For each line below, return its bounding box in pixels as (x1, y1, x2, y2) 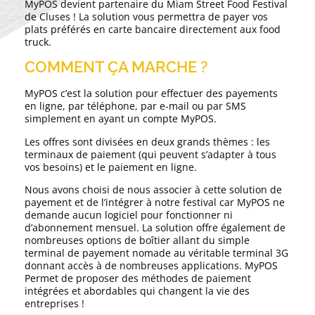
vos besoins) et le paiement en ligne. (25, 160, 197, 174)
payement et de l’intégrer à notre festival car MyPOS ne (25, 195, 285, 210)
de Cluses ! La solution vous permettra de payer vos (25, 10, 268, 24)
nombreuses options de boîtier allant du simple (25, 233, 250, 247)
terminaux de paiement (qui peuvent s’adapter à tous (25, 147, 276, 161)
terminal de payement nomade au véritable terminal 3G (25, 246, 288, 260)
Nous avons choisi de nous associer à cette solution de (25, 183, 282, 197)
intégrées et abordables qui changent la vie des (25, 284, 250, 298)
